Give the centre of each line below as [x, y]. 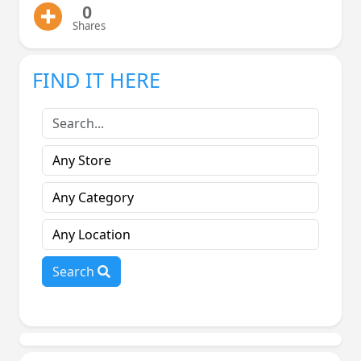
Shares [89, 26]
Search [75, 272]
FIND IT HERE [96, 80]
